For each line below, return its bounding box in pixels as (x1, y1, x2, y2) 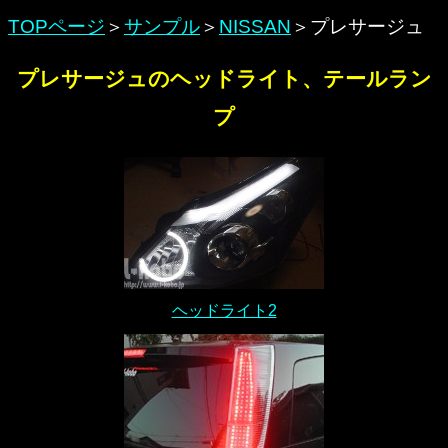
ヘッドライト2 (171, 302, 277, 320)
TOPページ (8, 16, 105, 37)
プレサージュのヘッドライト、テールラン (16, 67, 432, 91)
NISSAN (219, 16, 291, 37)
